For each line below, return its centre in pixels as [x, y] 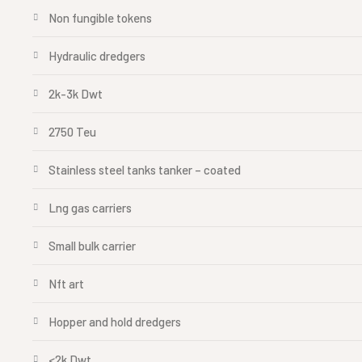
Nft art [66, 284]
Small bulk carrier [92, 246]
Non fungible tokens [100, 18]
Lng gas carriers [90, 208]
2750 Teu [72, 132]
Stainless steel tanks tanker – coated [145, 170]
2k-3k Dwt [76, 94]
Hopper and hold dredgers [115, 322]
